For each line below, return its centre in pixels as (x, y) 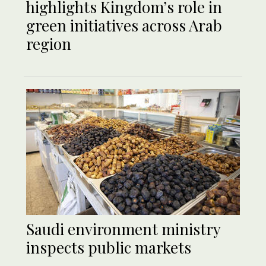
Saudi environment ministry (123, 229)
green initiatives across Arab (124, 26)
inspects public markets (109, 248)
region (49, 44)
